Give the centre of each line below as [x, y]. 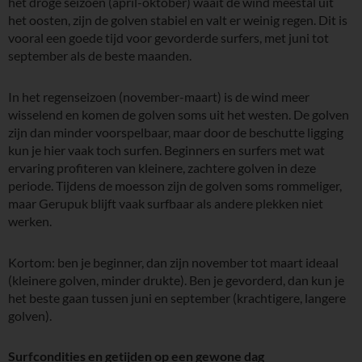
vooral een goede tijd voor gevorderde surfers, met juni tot [168, 38]
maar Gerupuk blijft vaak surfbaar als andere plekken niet [166, 204]
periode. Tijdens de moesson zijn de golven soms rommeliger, [175, 186]
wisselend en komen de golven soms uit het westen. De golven [179, 115]
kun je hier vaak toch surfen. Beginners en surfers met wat [166, 150]
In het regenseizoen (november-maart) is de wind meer [159, 97]
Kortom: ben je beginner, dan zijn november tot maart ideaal [173, 262]
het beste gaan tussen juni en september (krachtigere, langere [177, 297]
